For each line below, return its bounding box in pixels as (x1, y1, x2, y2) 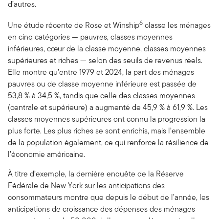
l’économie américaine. (8, 149, 85, 160)
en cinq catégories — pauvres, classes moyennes (8, 31, 173, 43)
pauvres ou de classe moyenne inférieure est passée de (8, 78, 197, 90)
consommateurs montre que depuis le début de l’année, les (8, 192, 209, 203)
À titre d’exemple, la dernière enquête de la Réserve (8, 168, 184, 180)
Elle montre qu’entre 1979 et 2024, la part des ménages (8, 66, 194, 78)
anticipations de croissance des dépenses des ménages (8, 203, 195, 215)
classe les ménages (143, 20, 211, 31)
